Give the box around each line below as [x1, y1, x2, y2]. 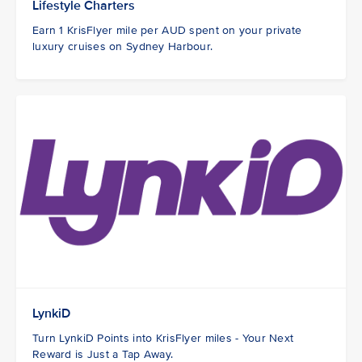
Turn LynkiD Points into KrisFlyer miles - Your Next [32, 331, 294, 346]
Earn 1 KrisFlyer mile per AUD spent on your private [32, 23, 302, 38]
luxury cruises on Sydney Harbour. [32, 40, 213, 54]
